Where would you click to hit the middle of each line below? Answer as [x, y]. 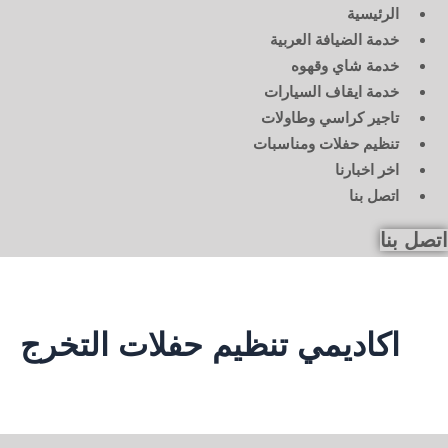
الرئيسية [373, 13]
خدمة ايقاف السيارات [331, 91]
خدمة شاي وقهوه [345, 65]
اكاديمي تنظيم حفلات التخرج [210, 345]
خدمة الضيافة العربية [334, 39]
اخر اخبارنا [367, 169]
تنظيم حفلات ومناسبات [326, 143]
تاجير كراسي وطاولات [330, 117]
